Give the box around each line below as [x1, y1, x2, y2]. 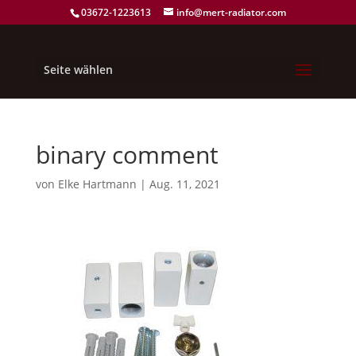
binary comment [35, 138, 219, 171]
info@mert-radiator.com [176, 6, 286, 19]
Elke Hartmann [57, 176, 137, 192]
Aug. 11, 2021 [149, 176, 220, 192]
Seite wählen [43, 62, 113, 77]
